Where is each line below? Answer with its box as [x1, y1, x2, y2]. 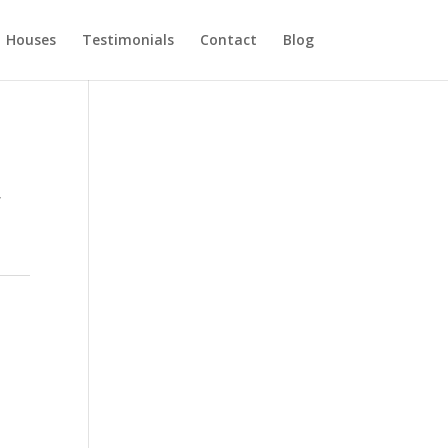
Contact [199, 30, 257, 49]
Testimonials [81, 30, 174, 49]
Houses [5, 30, 56, 49]
